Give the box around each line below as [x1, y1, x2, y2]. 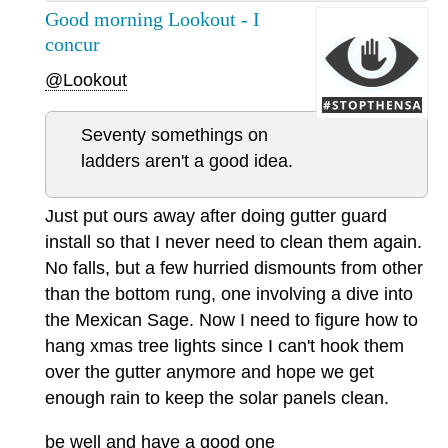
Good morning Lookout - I [45, 7, 260, 30]
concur [45, 32, 100, 55]
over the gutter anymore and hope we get [45, 362, 374, 383]
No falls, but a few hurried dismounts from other [45, 258, 423, 279]
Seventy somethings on [81, 125, 268, 146]
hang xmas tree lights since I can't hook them [45, 336, 404, 357]
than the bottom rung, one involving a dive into [45, 284, 413, 305]
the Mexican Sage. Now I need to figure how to [45, 310, 418, 331]
